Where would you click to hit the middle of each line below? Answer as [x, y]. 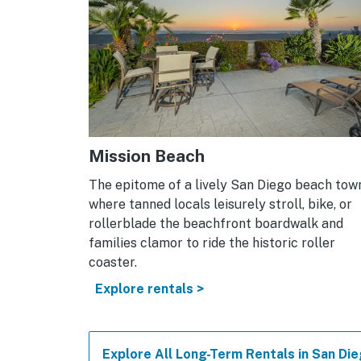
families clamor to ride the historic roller [212, 243]
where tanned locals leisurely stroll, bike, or [220, 205]
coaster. [113, 263]
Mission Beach [147, 156]
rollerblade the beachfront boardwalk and [216, 224]
